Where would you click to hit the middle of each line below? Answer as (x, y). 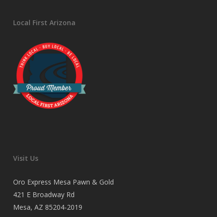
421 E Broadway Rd (44, 194)
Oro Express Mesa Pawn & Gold (63, 182)
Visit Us (25, 158)
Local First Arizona (44, 23)
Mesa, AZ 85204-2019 (47, 207)
